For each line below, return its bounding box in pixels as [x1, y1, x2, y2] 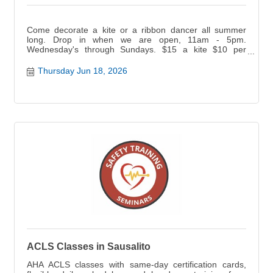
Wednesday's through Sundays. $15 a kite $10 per [27, 44, 246, 55]
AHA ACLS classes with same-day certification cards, [27, 259, 246, 269]
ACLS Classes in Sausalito [27, 241, 151, 252]
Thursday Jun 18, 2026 [37, 65, 127, 76]
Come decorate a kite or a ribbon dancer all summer [27, 25, 246, 35]
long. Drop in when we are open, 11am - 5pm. [27, 35, 246, 45]
